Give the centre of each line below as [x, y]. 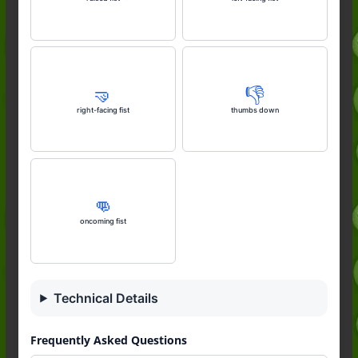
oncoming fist [103, 221]
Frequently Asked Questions [108, 340]
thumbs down [255, 109]
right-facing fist [103, 109]
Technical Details [106, 298]
